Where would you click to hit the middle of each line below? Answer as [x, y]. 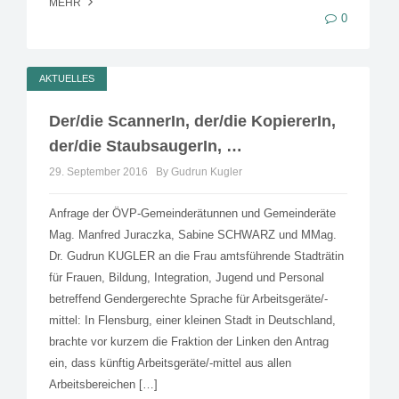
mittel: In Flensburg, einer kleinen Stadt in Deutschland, [192, 321]
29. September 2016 [98, 172]
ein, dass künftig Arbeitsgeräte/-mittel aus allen [170, 363]
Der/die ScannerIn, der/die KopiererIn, [192, 122]
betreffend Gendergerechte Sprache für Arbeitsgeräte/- [188, 299]
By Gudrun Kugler [199, 172]
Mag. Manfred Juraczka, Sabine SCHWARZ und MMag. [193, 235]
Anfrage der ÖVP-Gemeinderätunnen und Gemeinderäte [192, 214]
